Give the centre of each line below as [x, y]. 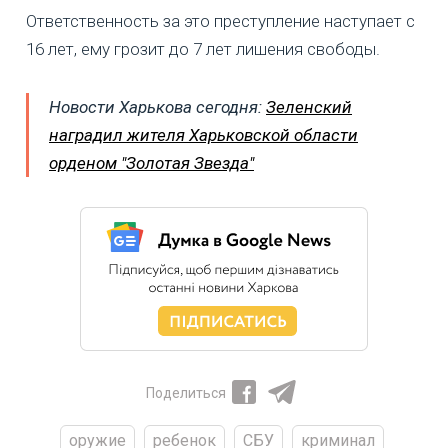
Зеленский [309, 107]
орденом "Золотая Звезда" [151, 163]
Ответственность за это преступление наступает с [220, 21]
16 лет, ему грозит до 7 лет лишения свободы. [203, 49]
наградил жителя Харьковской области [203, 135]
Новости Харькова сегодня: [157, 107]
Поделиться [186, 393]
